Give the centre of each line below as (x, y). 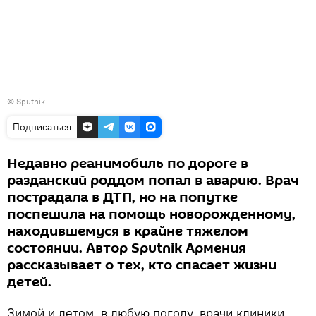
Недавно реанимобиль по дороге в (128, 163)
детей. (29, 282)
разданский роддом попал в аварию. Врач (153, 180)
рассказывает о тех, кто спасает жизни (142, 265)
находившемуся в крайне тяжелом (128, 231)
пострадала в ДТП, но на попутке (122, 197)
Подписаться (42, 127)
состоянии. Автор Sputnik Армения (127, 248)
